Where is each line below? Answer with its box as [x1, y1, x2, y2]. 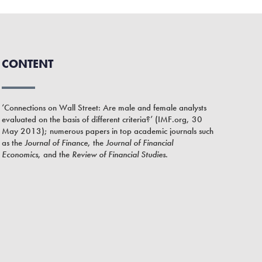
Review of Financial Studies [71, 149, 166, 161]
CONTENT [1, 56, 53, 72]
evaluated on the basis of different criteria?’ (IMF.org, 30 [1, 113, 202, 126]
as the [1, 137, 25, 149]
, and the [37, 149, 72, 161]
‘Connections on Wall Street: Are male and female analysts [1, 102, 206, 114]
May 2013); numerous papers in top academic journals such [1, 125, 213, 137]
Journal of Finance [24, 137, 88, 149]
